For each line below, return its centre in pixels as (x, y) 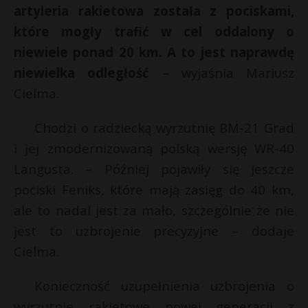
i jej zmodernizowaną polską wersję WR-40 (154, 148)
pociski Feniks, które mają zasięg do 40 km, (154, 190)
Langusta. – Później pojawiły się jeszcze (154, 169)
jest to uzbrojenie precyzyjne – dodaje (154, 231)
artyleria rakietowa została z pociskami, (154, 11)
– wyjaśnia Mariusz (222, 73)
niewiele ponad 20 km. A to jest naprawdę (154, 52)
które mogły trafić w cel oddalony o (154, 32)
